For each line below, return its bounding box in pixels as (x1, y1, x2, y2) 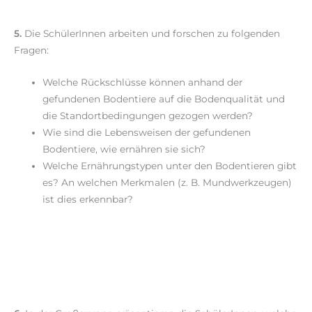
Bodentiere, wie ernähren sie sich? (42, 143, 206, 155)
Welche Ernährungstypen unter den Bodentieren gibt (42, 159, 297, 171)
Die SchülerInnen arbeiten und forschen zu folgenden (22, 27, 280, 39)
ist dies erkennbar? (42, 193, 134, 205)
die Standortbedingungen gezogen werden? (42, 109, 253, 121)
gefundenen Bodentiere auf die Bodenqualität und (42, 93, 286, 104)
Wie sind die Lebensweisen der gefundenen (42, 126, 251, 138)
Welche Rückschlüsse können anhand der (42, 76, 243, 88)
